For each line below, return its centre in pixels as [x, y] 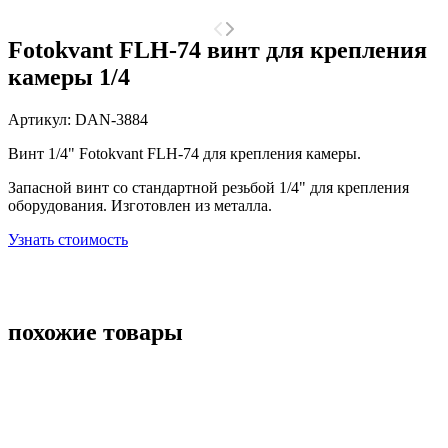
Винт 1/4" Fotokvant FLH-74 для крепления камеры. [184, 153]
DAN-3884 [111, 119]
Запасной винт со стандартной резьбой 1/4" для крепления [208, 187]
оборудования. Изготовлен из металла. [140, 205]
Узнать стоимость [68, 239]
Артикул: [41, 119]
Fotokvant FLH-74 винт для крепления [217, 49]
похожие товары [95, 331]
